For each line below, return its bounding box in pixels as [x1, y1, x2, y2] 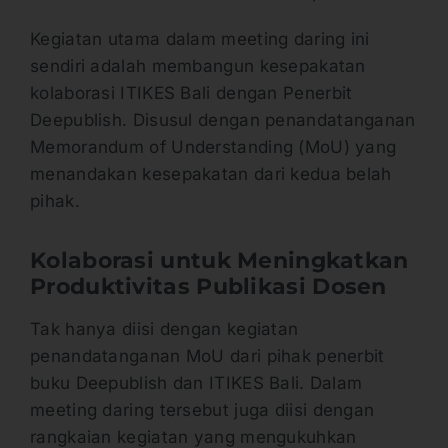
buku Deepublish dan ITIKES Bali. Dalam [30, 373, 363, 394]
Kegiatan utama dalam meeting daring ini [30, 28, 370, 49]
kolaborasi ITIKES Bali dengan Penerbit [30, 82, 353, 103]
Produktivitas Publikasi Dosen [30, 272, 387, 300]
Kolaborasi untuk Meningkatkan [30, 246, 409, 274]
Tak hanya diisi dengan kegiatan [30, 319, 299, 340]
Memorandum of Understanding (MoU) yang [30, 136, 397, 157]
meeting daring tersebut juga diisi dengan [30, 400, 375, 421]
